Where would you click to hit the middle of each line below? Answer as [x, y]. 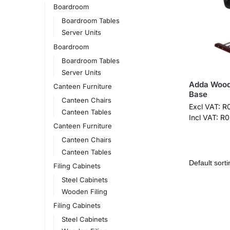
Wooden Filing [85, 191]
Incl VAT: [204, 118]
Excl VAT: [205, 107]
